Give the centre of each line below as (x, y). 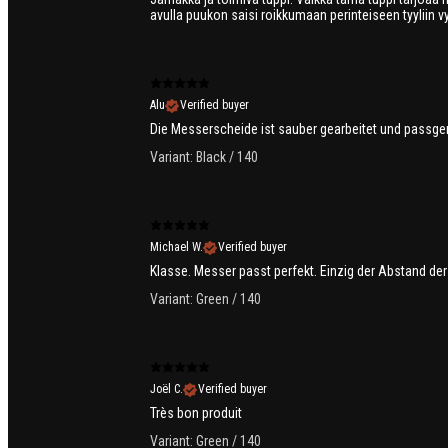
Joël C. (166, 389)
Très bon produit (196, 413)
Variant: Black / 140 (204, 157)
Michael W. (176, 247)
